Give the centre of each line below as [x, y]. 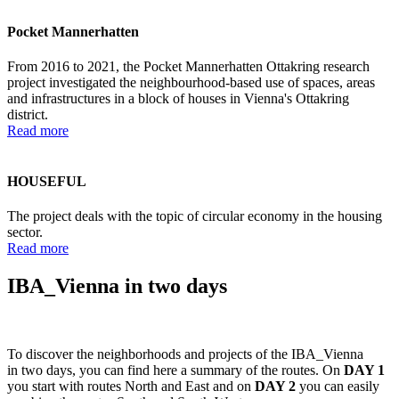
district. [28, 114]
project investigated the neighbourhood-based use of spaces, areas [191, 82]
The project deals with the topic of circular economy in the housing [195, 216]
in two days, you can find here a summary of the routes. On [175, 370]
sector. [25, 232]
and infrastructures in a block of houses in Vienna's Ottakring [178, 98]
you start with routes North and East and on [131, 387]
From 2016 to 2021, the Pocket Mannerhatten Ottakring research [188, 66]
